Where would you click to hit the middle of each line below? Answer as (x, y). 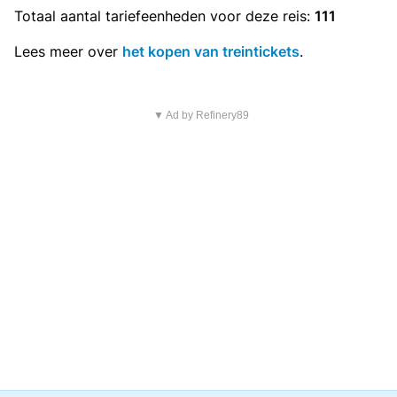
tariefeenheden (156, 16)
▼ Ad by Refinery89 (201, 115)
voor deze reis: (260, 16)
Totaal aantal (60, 16)
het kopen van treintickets (211, 51)
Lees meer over (68, 51)
